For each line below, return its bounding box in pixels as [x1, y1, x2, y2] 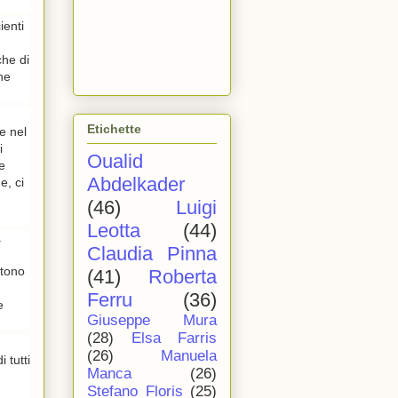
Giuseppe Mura [87, 312, 217, 330]
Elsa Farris [131, 330, 217, 347]
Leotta [87, 219, 140, 243]
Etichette [87, 122, 141, 137]
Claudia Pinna [87, 243, 217, 266]
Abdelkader [87, 173, 185, 196]
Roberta [148, 266, 217, 289]
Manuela [161, 347, 217, 365]
